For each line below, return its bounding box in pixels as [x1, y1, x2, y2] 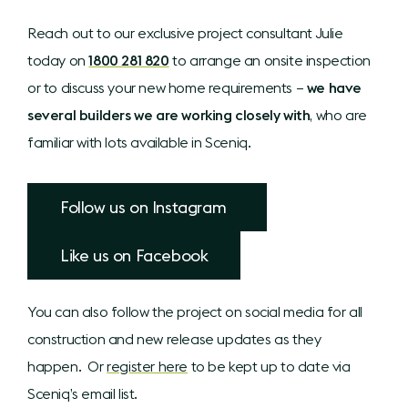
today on [27, 50, 89, 69]
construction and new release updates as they [27, 329, 321, 348]
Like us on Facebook [60, 244, 209, 266]
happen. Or [27, 356, 107, 375]
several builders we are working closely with [27, 105, 311, 124]
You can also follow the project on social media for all [27, 301, 363, 321]
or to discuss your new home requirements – [27, 77, 307, 97]
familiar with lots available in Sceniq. [27, 132, 251, 151]
